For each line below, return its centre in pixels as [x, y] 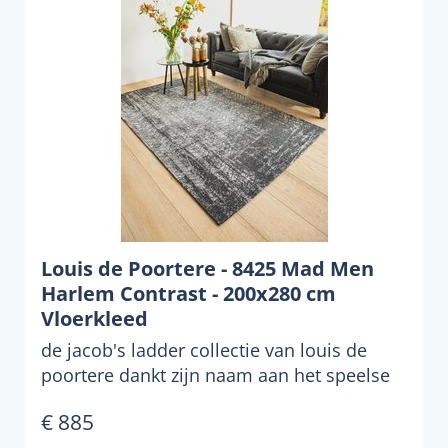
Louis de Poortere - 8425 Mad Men [207, 268]
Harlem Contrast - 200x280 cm [188, 293]
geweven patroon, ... [126, 400]
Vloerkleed [94, 318]
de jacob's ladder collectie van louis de [204, 350]
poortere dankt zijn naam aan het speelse [215, 375]
